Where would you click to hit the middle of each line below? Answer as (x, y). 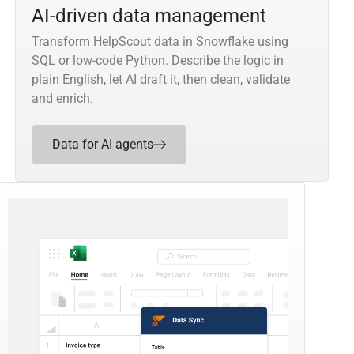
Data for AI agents (103, 145)
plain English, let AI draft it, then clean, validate (161, 80)
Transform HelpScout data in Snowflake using (160, 42)
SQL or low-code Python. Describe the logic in (158, 61)
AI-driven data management (149, 16)
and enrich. (63, 99)
